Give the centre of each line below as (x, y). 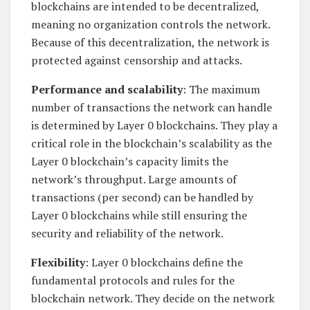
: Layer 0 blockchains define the (164, 263)
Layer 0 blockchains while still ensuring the (139, 216)
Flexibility (58, 263)
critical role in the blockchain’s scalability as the (152, 144)
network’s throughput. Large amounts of (134, 180)
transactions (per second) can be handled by (142, 198)
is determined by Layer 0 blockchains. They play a (154, 126)
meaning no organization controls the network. (151, 25)
